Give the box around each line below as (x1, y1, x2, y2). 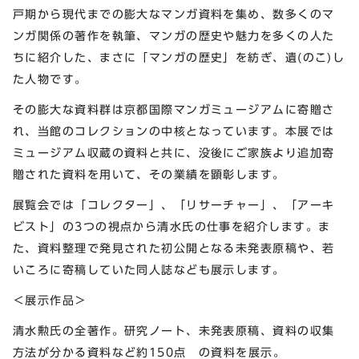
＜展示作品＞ (13, 293, 87, 306)
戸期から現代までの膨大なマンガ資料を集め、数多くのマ (13, 8, 335, 21)
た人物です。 (13, 73, 87, 86)
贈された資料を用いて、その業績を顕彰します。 (13, 168, 285, 181)
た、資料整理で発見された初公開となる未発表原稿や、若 (13, 241, 335, 254)
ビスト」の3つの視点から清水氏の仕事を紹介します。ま (13, 220, 331, 232)
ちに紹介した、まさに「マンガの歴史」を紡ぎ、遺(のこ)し (13, 51, 345, 64)
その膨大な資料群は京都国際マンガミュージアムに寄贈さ (13, 103, 335, 116)
